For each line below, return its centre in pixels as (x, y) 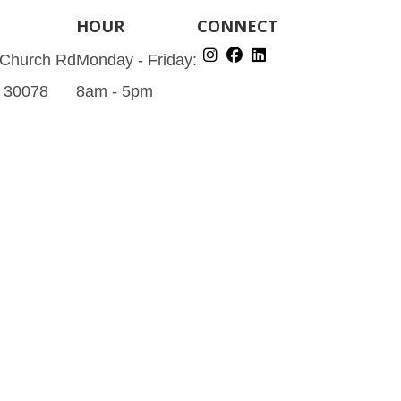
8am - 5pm (115, 91)
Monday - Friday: (137, 60)
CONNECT (238, 26)
